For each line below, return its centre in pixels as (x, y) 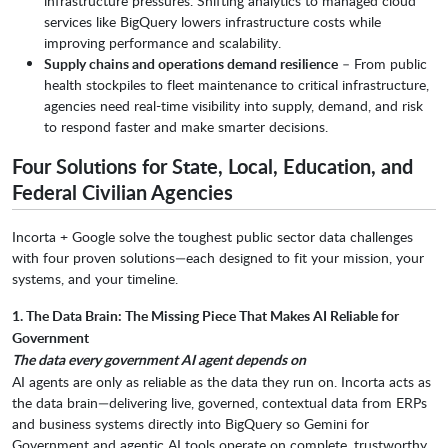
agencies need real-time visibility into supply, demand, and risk (233, 106)
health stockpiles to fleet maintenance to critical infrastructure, (236, 85)
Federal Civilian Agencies (122, 192)
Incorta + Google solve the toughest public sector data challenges (212, 237)
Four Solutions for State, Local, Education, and (212, 166)
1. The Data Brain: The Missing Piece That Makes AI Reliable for (205, 316)
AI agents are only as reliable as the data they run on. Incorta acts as (221, 382)
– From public (382, 64)
